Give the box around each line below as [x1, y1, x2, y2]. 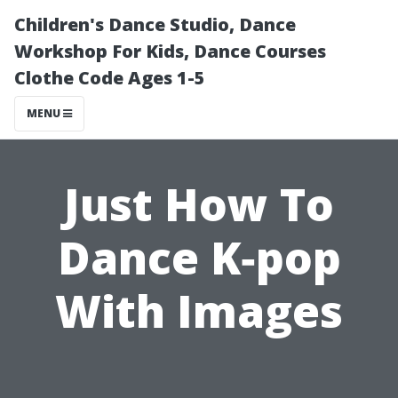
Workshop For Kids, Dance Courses [14, 39, 326, 63]
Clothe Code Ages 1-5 [14, 66, 205, 90]
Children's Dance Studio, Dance [14, 12, 296, 36]
